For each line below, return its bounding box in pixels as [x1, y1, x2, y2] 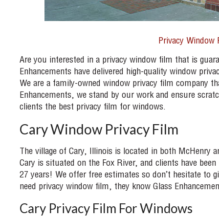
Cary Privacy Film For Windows [19, 200, 193, 216]
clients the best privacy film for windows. [19, 103, 166, 112]
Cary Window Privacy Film [19, 120, 178, 137]
